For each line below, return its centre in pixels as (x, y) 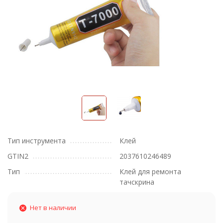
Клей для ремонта (150, 171)
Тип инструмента (37, 141)
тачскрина (137, 182)
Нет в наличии (53, 208)
